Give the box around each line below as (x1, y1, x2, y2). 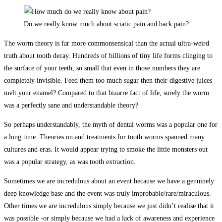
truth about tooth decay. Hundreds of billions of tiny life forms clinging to (4, 52, 213, 59)
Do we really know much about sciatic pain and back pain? (24, 20, 189, 28)
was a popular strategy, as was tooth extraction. (4, 158, 136, 166)
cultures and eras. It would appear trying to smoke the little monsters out (4, 145, 208, 153)
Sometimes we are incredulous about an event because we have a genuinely (4, 177, 214, 185)
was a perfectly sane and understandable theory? (4, 101, 138, 109)
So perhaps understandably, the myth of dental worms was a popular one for (4, 120, 218, 128)
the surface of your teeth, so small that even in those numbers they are (4, 64, 200, 72)
